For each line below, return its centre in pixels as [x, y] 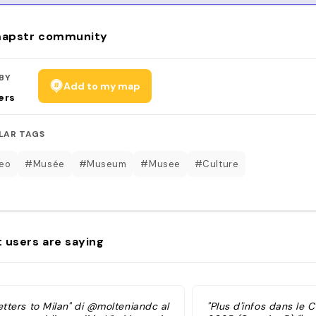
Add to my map [102, 86]
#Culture [217, 164]
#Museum [103, 164]
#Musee [160, 164]
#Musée [45, 164]
